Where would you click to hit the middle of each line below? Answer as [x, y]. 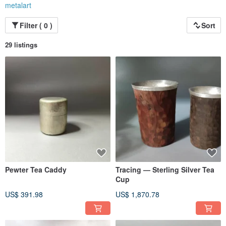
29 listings [21, 45]
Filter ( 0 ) [36, 25]
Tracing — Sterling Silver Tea [165, 170]
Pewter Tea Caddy [36, 170]
